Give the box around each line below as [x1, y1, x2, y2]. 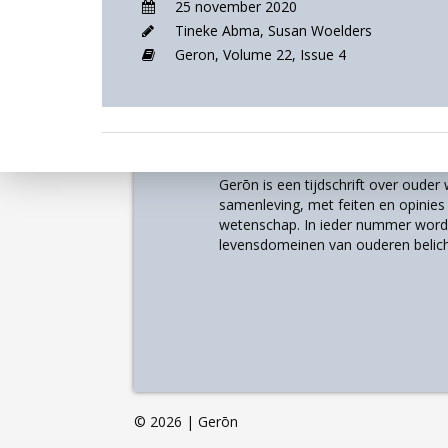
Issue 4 [300, 45, 346, 64]
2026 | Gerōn [150, 412, 239, 431]
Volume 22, [223, 45, 300, 64]
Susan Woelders [268, 21, 372, 40]
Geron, [175, 45, 223, 64]
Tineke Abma [175, 21, 260, 40]
